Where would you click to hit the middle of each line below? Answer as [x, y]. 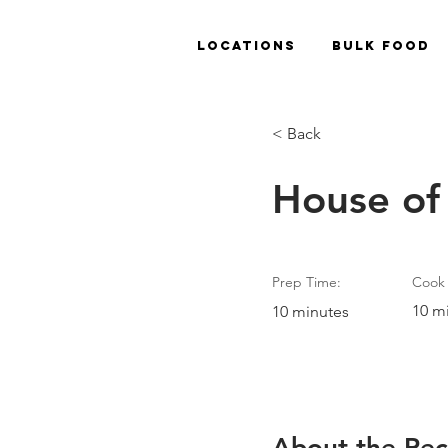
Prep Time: [306, 282]
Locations [246, 45]
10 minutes [310, 311]
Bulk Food [381, 45]
